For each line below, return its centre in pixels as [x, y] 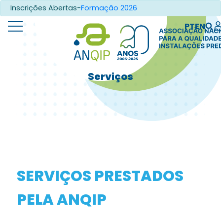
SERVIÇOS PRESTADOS [100, 176]
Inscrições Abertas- [46, 8]
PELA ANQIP [61, 200]
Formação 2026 [109, 8]
